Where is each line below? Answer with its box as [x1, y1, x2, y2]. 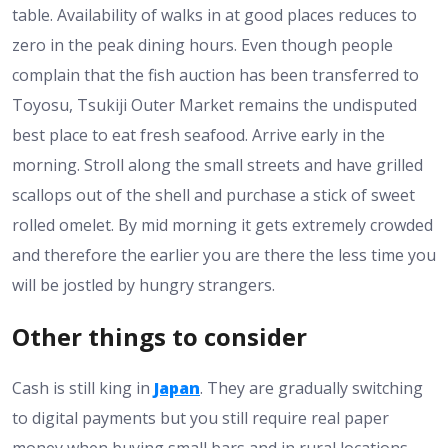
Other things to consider [12, 319, 307, 353]
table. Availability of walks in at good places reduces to [12, 3, 417, 26]
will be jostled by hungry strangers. [12, 273, 275, 296]
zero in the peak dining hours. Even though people [12, 33, 393, 56]
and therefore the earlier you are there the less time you [12, 243, 436, 266]
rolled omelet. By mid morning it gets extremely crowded [12, 213, 433, 236]
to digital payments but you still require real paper [12, 406, 389, 429]
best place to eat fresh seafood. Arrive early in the [12, 123, 385, 146]
